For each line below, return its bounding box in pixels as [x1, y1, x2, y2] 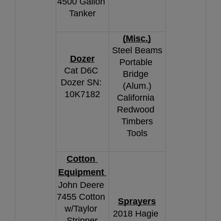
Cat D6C [64, 65, 98, 75]
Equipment [58, 167, 107, 177]
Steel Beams [111, 45, 162, 55]
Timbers [121, 116, 153, 126]
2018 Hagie [113, 208, 158, 219]
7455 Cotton [57, 191, 105, 202]
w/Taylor [65, 203, 97, 214]
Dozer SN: [60, 77, 102, 87]
